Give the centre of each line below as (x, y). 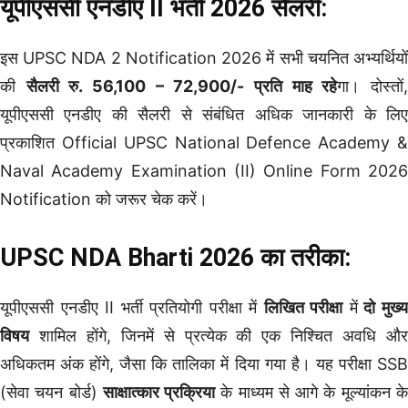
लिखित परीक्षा (303, 307)
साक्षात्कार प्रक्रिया (159, 392)
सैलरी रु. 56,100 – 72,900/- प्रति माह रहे (182, 86)
